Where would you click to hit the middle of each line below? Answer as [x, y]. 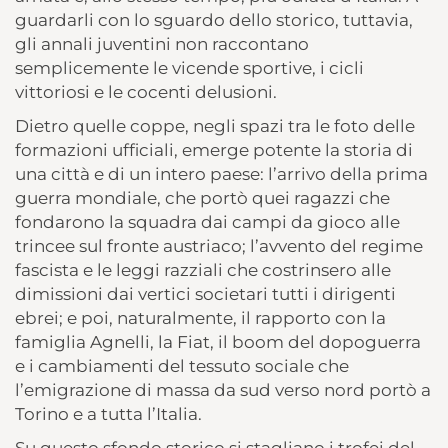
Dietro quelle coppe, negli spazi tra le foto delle [215, 125]
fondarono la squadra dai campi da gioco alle [207, 221]
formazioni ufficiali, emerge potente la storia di [214, 149]
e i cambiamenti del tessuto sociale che [182, 365]
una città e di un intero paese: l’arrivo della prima [221, 173]
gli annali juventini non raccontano [162, 43]
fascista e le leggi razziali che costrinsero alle [203, 269]
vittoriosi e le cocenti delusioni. [146, 91]
